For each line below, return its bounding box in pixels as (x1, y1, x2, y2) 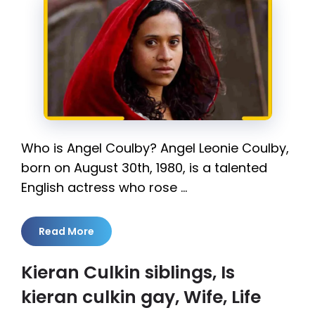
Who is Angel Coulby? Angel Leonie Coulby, (21, 139, 289, 157)
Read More (39, 224, 94, 238)
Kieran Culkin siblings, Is (21, 259, 235, 285)
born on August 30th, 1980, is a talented (21, 158, 267, 176)
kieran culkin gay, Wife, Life (21, 284, 261, 309)
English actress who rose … (21, 178, 187, 196)
